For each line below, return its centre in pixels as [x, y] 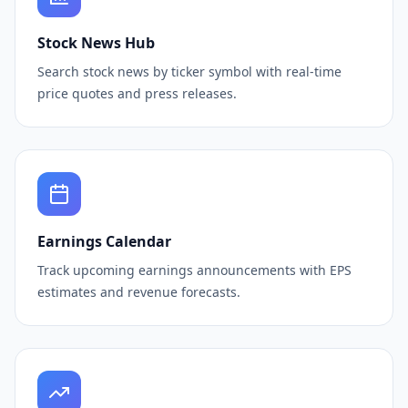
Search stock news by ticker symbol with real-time [189, 71]
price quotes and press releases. [137, 93]
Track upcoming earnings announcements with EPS [194, 270]
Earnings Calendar [104, 241]
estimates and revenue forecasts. [139, 292]
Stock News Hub [96, 43]
